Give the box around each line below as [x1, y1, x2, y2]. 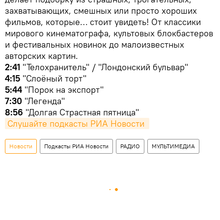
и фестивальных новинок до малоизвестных [5, 38, 184, 50]
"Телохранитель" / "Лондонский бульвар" [20, 61, 188, 73]
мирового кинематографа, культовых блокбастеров [5, 27, 213, 39]
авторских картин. [5, 50, 78, 61]
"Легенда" [22, 95, 65, 107]
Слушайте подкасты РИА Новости [7, 117, 147, 129]
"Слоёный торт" [23, 72, 86, 84]
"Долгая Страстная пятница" [23, 106, 139, 118]
